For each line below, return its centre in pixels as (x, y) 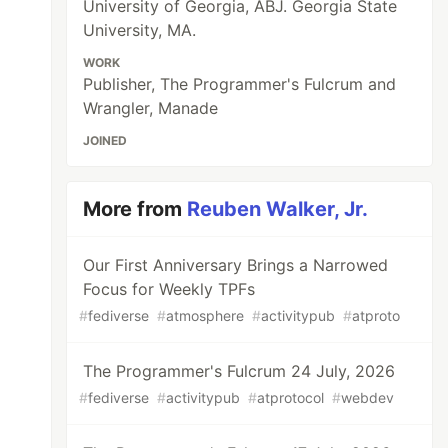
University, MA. (140, 30)
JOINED (105, 140)
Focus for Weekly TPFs (169, 289)
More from (135, 209)
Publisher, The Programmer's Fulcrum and (240, 84)
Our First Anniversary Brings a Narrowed (236, 265)
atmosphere (205, 315)
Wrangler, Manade (151, 108)
